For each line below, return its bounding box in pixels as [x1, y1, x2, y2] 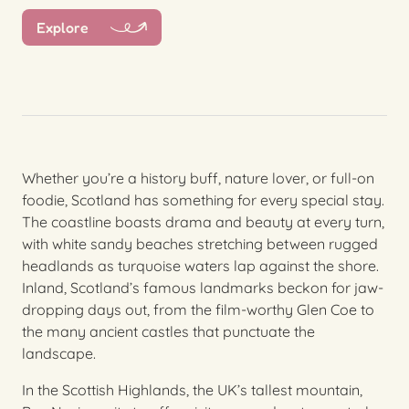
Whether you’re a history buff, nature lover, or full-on [22, 169, 374, 188]
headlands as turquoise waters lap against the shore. [22, 257, 379, 276]
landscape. [22, 344, 96, 363]
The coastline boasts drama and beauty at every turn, [22, 213, 384, 232]
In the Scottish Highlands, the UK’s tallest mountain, [22, 381, 362, 400]
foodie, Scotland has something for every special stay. [22, 191, 384, 210]
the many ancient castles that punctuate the [22, 322, 315, 341]
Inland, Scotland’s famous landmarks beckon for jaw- [22, 278, 383, 298]
